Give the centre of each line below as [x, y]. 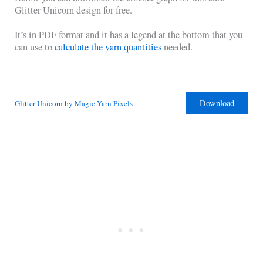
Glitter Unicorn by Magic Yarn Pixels [74, 103]
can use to [35, 47]
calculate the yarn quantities [108, 47]
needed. [177, 47]
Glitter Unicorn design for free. [74, 10]
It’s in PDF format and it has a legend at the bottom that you [129, 35]
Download [217, 103]
